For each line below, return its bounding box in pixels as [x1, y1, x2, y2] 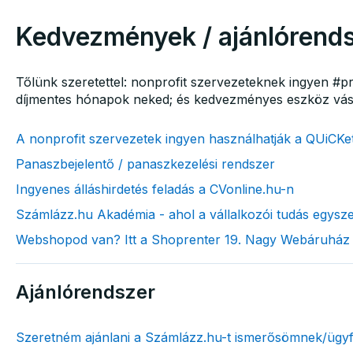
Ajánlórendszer [15, 281, 155, 304]
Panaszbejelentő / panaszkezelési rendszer [15, 155, 275, 172]
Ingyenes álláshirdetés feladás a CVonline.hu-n [15, 180, 294, 197]
